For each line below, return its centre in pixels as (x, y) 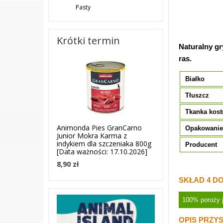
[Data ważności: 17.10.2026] (102, 152)
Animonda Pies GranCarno (99, 128)
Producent (201, 145)
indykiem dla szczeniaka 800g (104, 144)
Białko (195, 79)
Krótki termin (88, 41)
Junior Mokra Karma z (92, 136)
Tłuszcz (197, 95)
